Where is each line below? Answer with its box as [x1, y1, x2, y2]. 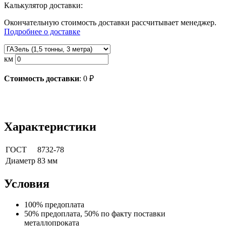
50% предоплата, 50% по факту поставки [24, 209, 165, 218]
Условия [4, 177, 49, 190]
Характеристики [4, 120, 96, 133]
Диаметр [6, 156, 35, 165]
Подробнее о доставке [4, 27, 80, 36]
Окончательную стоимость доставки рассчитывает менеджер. [4, 18, 216, 27]
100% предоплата [24, 200, 84, 209]
